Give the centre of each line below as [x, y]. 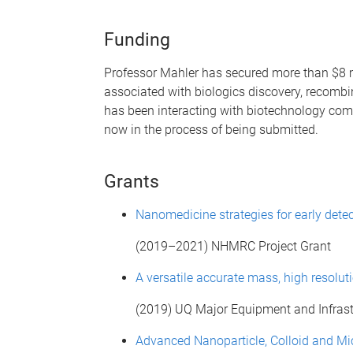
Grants [132, 182]
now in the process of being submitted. [213, 130]
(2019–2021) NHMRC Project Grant [233, 246]
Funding [137, 40]
